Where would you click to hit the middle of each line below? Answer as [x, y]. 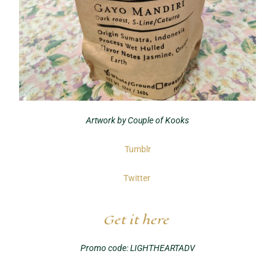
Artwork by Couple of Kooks [137, 120]
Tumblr [137, 149]
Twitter [137, 178]
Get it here [136, 219]
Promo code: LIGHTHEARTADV [137, 248]
